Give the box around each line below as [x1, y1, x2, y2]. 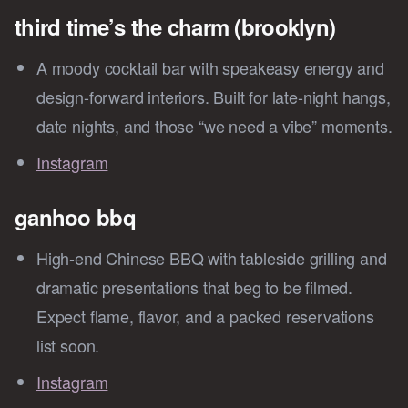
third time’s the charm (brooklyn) [15, 11, 336, 43]
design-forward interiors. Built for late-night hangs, [36, 85, 391, 109]
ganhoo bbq [15, 201, 136, 233]
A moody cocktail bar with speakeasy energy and [36, 56, 384, 80]
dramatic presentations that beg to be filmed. [36, 275, 353, 300]
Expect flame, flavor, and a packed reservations [36, 304, 374, 329]
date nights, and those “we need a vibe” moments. [36, 114, 393, 138]
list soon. [36, 333, 100, 358]
